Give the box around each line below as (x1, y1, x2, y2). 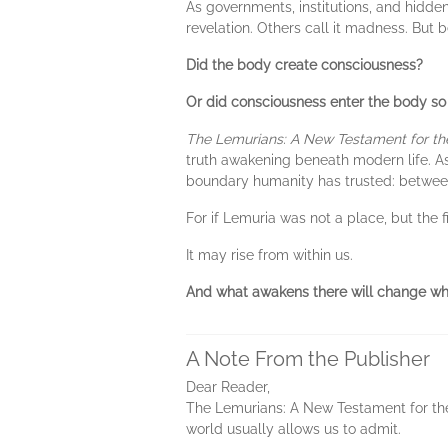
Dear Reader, (186, 379, 270, 395)
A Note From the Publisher (186, 347, 430, 371)
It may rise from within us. (186, 247, 353, 263)
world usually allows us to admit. (186, 421, 401, 437)
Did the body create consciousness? (186, 57, 423, 73)
